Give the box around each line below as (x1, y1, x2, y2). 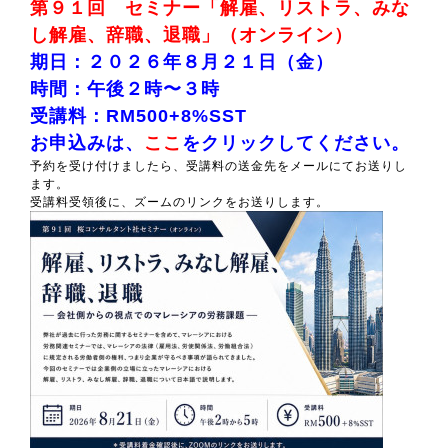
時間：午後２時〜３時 (30, 79, 220, 99)
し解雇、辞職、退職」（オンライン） (30, 25, 353, 45)
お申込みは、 (30, 133, 144, 153)
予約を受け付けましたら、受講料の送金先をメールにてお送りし (30, 159, 407, 173)
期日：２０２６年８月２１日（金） (30, 52, 334, 72)
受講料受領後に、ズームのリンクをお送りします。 (30, 195, 329, 209)
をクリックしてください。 (182, 133, 410, 153)
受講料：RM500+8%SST (30, 106, 247, 126)
